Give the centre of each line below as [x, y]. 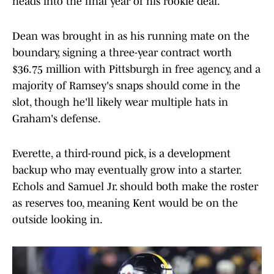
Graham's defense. [57, 119]
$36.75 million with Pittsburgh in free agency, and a [136, 69]
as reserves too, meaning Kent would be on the [125, 203]
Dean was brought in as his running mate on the [131, 36]
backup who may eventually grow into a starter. [127, 170]
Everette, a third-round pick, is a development [121, 154]
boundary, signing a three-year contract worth [122, 53]
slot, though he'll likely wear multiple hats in [120, 102]
